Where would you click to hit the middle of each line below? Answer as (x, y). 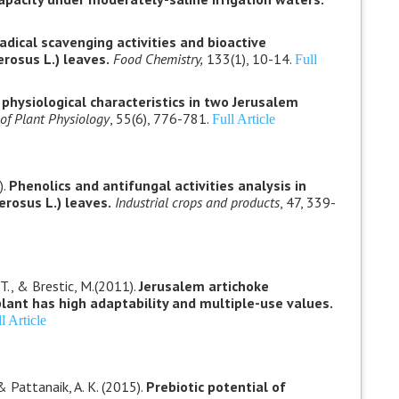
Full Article (243, 119)
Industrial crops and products (197, 202)
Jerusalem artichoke (204, 286)
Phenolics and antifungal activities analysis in (157, 185)
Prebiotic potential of (216, 387)
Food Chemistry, (158, 59)
